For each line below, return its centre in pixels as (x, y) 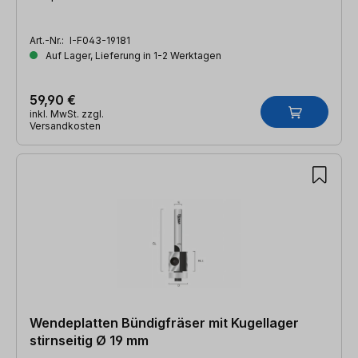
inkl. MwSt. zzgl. (67, 113)
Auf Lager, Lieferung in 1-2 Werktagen (132, 55)
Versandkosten (65, 125)
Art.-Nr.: (48, 40)
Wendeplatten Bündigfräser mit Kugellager (164, 322)
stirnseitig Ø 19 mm (89, 340)
